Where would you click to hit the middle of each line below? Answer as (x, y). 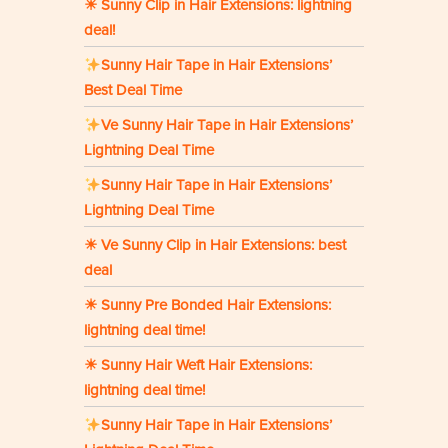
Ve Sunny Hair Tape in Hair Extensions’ (227, 125)
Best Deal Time (133, 90)
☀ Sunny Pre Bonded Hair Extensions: (207, 305)
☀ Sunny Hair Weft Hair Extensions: (198, 365)
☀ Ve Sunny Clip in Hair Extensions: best (215, 245)
